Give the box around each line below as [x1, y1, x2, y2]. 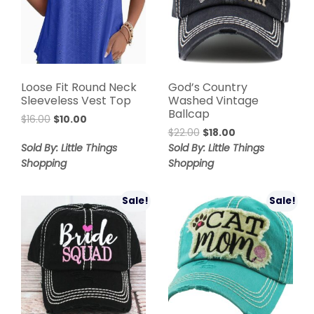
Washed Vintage [168, 93, 259, 109]
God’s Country [168, 79, 247, 96]
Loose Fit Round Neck [21, 79, 137, 96]
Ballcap [168, 106, 210, 123]
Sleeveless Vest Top [21, 93, 131, 109]
